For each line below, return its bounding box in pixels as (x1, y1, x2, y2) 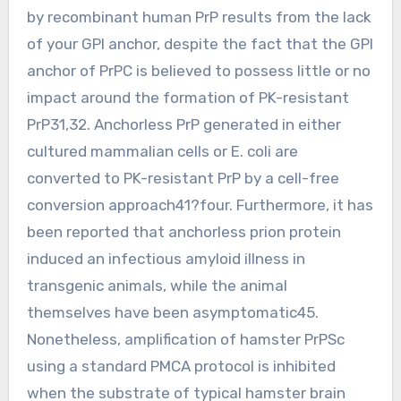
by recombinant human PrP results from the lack (26, 7, 371, 26)
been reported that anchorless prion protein (26, 222, 341, 241)
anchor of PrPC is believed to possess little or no (26, 61, 371, 80)
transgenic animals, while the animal (26, 276, 287, 294)
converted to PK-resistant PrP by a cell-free (26, 168, 339, 187)
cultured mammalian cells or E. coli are (26, 141, 298, 160)
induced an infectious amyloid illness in (26, 249, 305, 268)
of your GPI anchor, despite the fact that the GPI (26, 34, 373, 53)
